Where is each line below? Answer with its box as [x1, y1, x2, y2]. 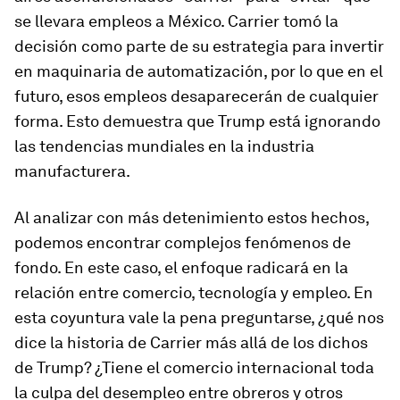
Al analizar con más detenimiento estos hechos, [14, 208, 369, 227]
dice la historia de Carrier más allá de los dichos [14, 333, 368, 352]
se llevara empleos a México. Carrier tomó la [14, 12, 338, 30]
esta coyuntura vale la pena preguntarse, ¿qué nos [14, 308, 384, 327]
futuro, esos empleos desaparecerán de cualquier [14, 87, 379, 105]
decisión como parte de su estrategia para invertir [14, 37, 384, 55]
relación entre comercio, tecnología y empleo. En [14, 283, 373, 302]
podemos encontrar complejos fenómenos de [14, 233, 351, 252]
